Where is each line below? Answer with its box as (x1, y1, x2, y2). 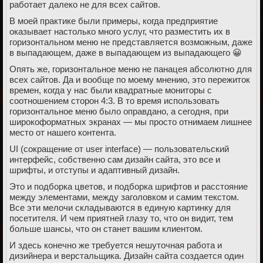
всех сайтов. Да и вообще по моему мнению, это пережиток (9, 75, 250, 85)
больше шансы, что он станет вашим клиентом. (9, 224, 203, 234)
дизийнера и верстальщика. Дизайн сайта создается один (9, 251, 244, 261)
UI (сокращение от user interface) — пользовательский (9, 144, 229, 154)
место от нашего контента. (9, 127, 116, 137)
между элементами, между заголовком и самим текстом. (9, 192, 239, 202)
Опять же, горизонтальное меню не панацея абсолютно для (9, 64, 252, 74)
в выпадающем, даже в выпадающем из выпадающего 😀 (9, 48, 242, 58)
